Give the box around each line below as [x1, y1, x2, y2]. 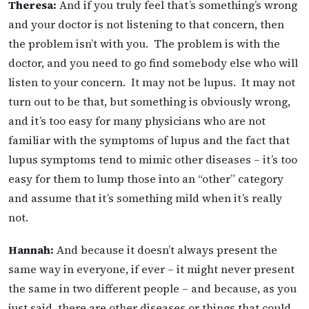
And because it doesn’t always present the [54, 241, 277, 257]
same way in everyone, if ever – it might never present [8, 261, 295, 277]
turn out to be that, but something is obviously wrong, [8, 93, 290, 109]
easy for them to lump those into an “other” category [8, 170, 283, 186]
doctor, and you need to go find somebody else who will [8, 54, 298, 70]
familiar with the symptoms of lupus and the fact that [8, 132, 290, 148]
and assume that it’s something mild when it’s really [8, 190, 282, 206]
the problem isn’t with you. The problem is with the [8, 35, 280, 51]
